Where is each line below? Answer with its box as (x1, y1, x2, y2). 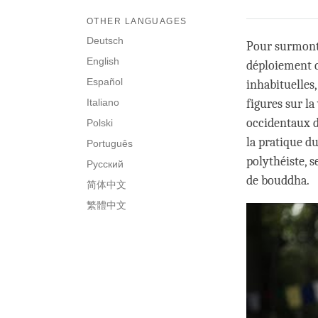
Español (87, 76, 123, 88)
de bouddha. (246, 173, 309, 189)
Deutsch (87, 35, 124, 47)
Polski (87, 117, 113, 129)
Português (87, 138, 133, 150)
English (87, 55, 119, 67)
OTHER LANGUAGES (87, 16, 187, 27)
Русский (87, 158, 124, 170)
